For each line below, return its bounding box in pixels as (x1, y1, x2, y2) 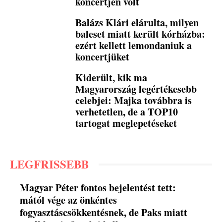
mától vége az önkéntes (20, 193, 117, 208)
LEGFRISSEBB (10, 156, 89, 172)
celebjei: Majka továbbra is (75, 93, 192, 108)
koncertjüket (75, 50, 130, 64)
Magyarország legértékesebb (75, 82, 197, 96)
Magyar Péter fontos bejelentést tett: (20, 180, 176, 195)
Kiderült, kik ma (75, 70, 148, 85)
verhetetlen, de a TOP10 (75, 105, 178, 119)
